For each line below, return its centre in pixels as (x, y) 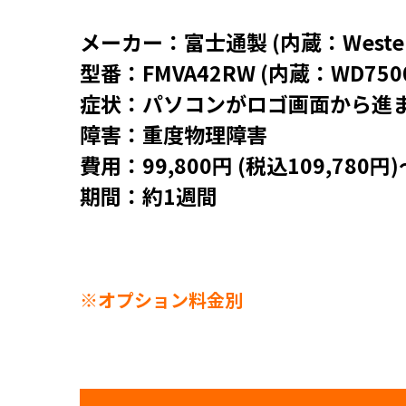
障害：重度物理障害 (174, 134)
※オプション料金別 (161, 300)
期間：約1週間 (149, 196)
